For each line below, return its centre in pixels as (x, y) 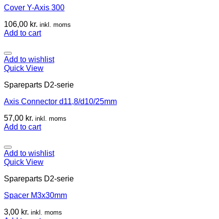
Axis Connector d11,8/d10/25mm (60, 101)
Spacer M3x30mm (35, 195)
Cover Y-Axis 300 (34, 7)
